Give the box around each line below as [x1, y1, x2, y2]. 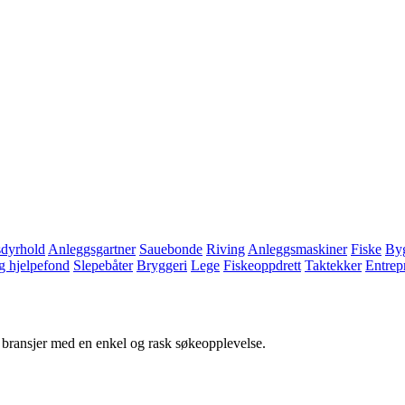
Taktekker [305, 257, 362, 273]
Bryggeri [137, 257, 187, 273]
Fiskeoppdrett [223, 257, 301, 273]
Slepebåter [73, 257, 133, 273]
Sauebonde [139, 240, 202, 257]
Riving [206, 240, 245, 257]
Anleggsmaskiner [248, 240, 347, 257]
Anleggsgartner [48, 240, 136, 257]
